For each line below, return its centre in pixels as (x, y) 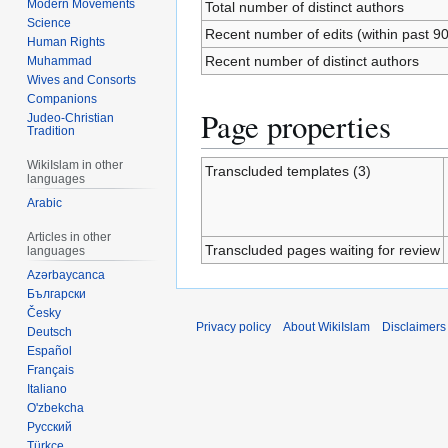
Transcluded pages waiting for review (322, 249)
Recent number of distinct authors (311, 61)
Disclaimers (414, 326)
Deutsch (50, 331)
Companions (62, 98)
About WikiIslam (326, 326)
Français (51, 369)
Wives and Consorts (82, 79)
